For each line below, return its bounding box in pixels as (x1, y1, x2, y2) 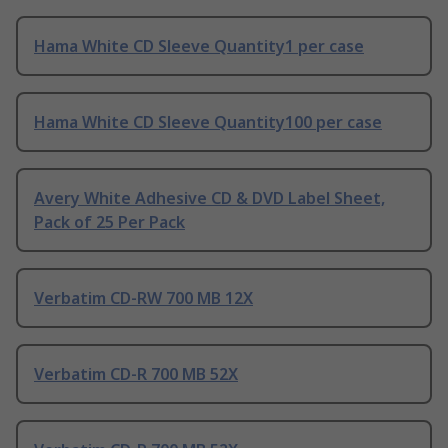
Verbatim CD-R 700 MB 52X (34, 363, 238, 386)
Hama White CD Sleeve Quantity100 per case (34, 111, 382, 134)
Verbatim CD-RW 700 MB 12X (34, 287, 253, 310)
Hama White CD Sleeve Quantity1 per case (34, 35, 364, 58)
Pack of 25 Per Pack (34, 211, 185, 234)
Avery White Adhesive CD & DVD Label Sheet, (34, 187, 385, 210)
